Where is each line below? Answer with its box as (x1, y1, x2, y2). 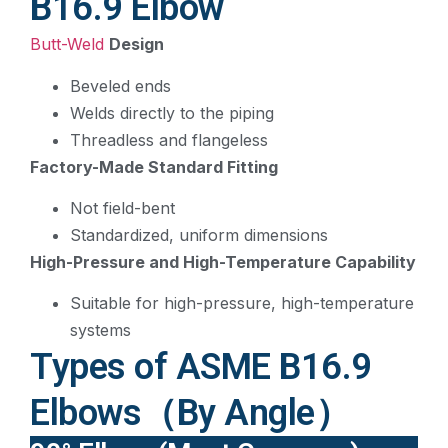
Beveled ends (70, 75, 171, 96)
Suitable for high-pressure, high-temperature (70, 293, 414, 314)
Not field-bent (70, 197, 175, 218)
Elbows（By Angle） (30, 392, 350, 435)
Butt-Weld (30, 34, 104, 55)
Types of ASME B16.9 (30, 346, 372, 389)
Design (109, 34, 164, 55)
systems (70, 320, 131, 341)
